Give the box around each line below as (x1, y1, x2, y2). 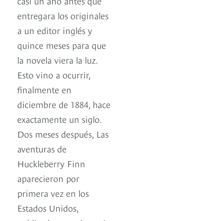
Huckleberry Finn (17, 157, 85, 170)
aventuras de (17, 142, 67, 155)
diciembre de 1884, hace (17, 98, 110, 110)
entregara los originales (17, 9, 109, 22)
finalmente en (17, 83, 72, 96)
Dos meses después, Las (17, 127, 109, 140)
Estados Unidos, (17, 201, 78, 214)
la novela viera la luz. (17, 53, 98, 66)
